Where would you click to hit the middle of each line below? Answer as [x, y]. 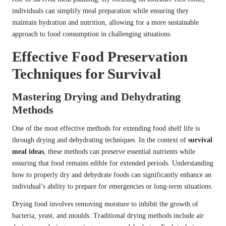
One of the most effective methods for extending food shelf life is [106, 129]
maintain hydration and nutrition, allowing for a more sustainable [105, 23]
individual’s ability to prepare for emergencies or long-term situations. [112, 187]
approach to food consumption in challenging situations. [92, 34]
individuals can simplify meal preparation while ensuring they [100, 11]
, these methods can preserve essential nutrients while [120, 152]
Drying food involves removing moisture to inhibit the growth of [105, 204]
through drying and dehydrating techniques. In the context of [100, 140]
